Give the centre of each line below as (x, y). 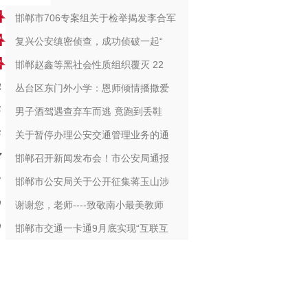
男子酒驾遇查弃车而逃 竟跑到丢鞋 (88, 111)
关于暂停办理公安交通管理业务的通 (92, 135)
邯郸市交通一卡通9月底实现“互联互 (91, 228)
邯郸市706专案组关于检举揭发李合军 (95, 18)
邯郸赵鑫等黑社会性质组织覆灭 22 (89, 65)
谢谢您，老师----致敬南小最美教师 (89, 205)
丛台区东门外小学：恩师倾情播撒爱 (92, 88)
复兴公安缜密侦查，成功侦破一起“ (89, 41)
